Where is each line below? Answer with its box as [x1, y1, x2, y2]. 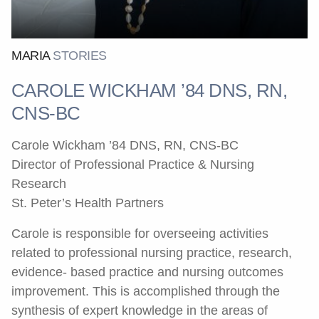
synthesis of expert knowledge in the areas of [11, 303, 268, 318]
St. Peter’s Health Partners [11, 196, 164, 210]
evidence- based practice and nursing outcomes [11, 265, 283, 279]
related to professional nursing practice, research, [11, 246, 292, 260]
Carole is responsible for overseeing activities [11, 226, 268, 241]
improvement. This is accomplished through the [11, 284, 280, 298]
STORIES [53, 48, 107, 63]
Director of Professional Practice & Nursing [11, 157, 254, 172]
